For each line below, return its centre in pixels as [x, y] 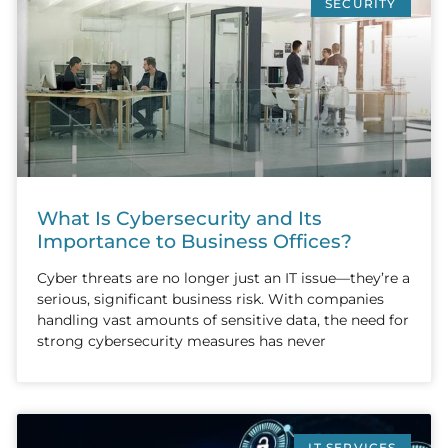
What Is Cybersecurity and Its [179, 217]
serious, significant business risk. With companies [210, 298]
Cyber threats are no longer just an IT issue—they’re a [223, 277]
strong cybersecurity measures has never [181, 340]
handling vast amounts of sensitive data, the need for [223, 319]
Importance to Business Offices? [194, 240]
